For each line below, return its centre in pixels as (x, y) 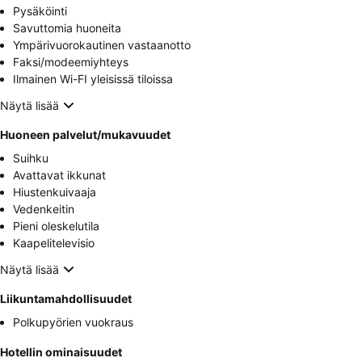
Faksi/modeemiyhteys (71, 62)
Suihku (31, 158)
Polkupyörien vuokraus (73, 322)
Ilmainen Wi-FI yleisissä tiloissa (93, 79)
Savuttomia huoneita (67, 28)
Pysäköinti (40, 11)
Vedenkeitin (44, 209)
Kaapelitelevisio (54, 243)
